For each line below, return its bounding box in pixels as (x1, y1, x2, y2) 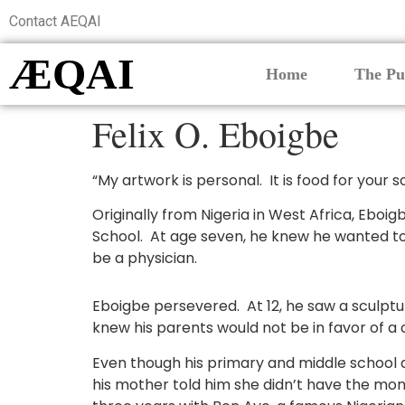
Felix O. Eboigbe (92, 109, 339, 157)
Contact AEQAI (9, 13, 101, 30)
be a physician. (92, 248, 197, 269)
